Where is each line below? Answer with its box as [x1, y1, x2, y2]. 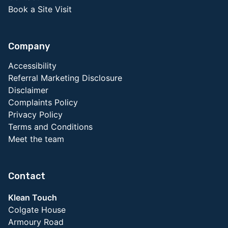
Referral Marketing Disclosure [8, 73, 122, 83]
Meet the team [8, 134, 64, 145]
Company [8, 41, 50, 52]
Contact [8, 170, 45, 182]
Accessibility [8, 61, 56, 71]
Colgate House [8, 205, 66, 215]
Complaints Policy [8, 97, 78, 108]
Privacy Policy [8, 109, 63, 120]
